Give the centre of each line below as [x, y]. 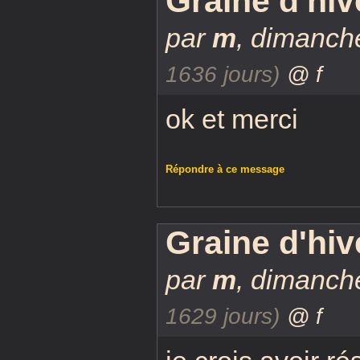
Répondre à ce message [225, 169]
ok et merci [232, 119]
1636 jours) [223, 74]
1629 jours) [223, 315]
